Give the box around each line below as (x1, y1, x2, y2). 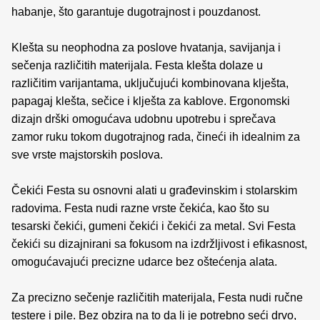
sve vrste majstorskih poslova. (11, 148, 163, 161)
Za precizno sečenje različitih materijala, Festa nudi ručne (11, 291, 303, 304)
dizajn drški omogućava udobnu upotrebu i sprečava (11, 112, 276, 125)
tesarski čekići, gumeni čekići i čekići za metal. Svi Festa (11, 219, 296, 232)
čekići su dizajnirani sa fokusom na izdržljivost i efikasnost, (11, 237, 307, 250)
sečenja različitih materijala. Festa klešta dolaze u (11, 59, 263, 71)
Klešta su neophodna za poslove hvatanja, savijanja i (11, 41, 281, 54)
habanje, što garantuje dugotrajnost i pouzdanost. (11, 5, 261, 18)
